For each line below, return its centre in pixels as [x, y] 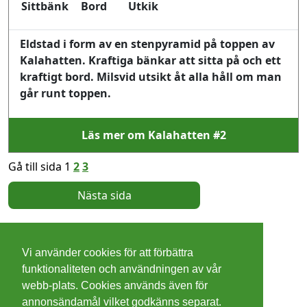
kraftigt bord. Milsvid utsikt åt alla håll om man [151, 76]
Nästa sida [104, 195]
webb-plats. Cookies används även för [115, 286]
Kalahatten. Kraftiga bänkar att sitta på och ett [150, 60]
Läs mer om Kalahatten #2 [153, 135]
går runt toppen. [65, 93]
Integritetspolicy [54, 295]
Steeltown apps [181, 240]
